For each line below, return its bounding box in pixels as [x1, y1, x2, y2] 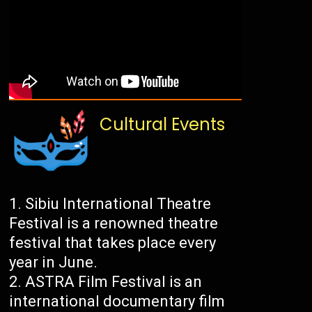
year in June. [9, 253, 98, 272]
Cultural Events [100, 113, 226, 136]
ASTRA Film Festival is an [25, 273, 203, 291]
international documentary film [9, 292, 226, 311]
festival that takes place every [9, 234, 217, 252]
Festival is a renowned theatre [9, 214, 219, 233]
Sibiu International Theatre [25, 195, 212, 213]
